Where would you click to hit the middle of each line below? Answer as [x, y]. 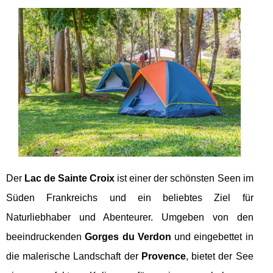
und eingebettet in [212, 236]
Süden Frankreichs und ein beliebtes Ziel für [130, 197]
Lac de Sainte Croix [70, 178]
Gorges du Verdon [128, 236]
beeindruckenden [46, 236]
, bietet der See [219, 256]
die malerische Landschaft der [74, 256]
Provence [163, 256]
